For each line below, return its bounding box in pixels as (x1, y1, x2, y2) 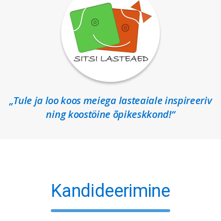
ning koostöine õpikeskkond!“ (46, 107, 175, 121)
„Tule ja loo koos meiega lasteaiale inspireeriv (9, 93, 212, 107)
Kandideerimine (51, 180, 170, 201)
